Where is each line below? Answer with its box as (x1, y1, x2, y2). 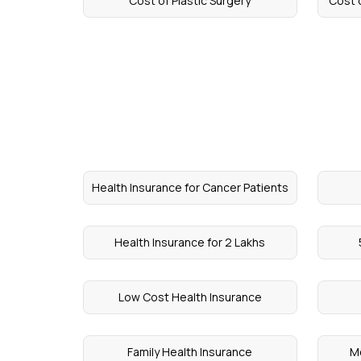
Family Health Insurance (127, 344, 253, 359)
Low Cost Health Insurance (118, 289, 262, 305)
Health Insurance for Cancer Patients (91, 180, 288, 195)
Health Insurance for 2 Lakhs (114, 234, 266, 250)
